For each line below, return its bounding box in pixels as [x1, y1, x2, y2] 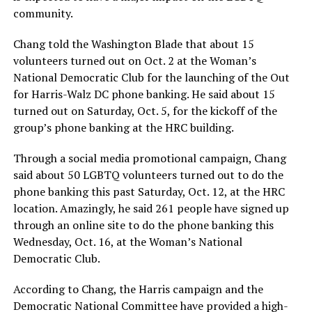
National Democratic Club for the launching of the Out [13, 69, 290, 85]
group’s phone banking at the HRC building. [13, 119, 234, 135]
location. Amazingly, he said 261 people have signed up [13, 200, 289, 216]
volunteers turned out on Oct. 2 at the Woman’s [13, 52, 256, 68]
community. [13, 5, 73, 21]
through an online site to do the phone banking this [13, 217, 274, 233]
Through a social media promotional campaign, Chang [13, 150, 286, 166]
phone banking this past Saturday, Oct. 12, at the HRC [13, 183, 285, 199]
